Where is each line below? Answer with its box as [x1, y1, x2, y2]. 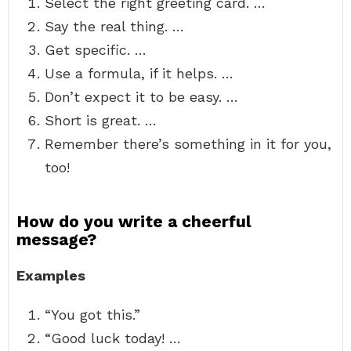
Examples [16, 267, 85, 284]
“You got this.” [45, 306, 140, 323]
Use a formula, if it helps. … [45, 65, 233, 81]
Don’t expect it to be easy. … [45, 89, 238, 105]
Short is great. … [45, 112, 157, 128]
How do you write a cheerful [16, 212, 251, 231]
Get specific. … [45, 42, 147, 58]
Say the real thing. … [45, 18, 184, 34]
